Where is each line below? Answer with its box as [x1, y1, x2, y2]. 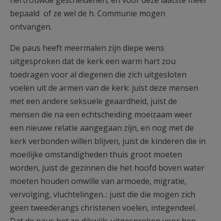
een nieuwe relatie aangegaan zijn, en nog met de [10, 122, 194, 133]
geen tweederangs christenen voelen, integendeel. [10, 202, 196, 213]
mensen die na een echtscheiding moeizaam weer [10, 109, 192, 120]
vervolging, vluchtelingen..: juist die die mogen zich [10, 189, 195, 200]
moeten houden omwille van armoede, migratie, [10, 176, 186, 186]
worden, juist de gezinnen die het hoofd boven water [10, 162, 205, 173]
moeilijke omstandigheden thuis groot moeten [10, 149, 182, 160]
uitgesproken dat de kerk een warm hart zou [10, 56, 176, 67]
